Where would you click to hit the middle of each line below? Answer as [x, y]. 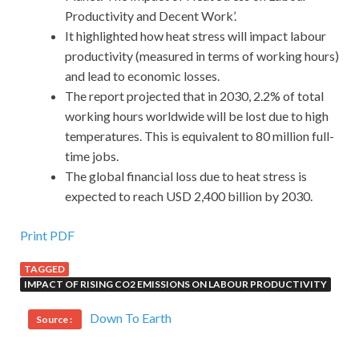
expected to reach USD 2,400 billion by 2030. [189, 196]
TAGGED [44, 269]
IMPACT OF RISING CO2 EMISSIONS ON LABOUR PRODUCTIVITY [175, 284]
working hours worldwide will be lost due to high [197, 116]
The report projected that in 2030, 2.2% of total [194, 96]
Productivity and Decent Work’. [151, 16]
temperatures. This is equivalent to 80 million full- [200, 136]
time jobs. [92, 156]
